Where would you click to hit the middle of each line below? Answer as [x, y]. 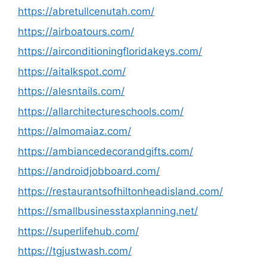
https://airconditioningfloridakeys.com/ [110, 51]
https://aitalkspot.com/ [72, 71]
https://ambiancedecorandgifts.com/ [105, 151]
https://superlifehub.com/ [78, 231]
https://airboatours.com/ [76, 31]
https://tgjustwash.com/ [75, 251]
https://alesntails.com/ [71, 91]
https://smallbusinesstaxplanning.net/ [108, 211]
